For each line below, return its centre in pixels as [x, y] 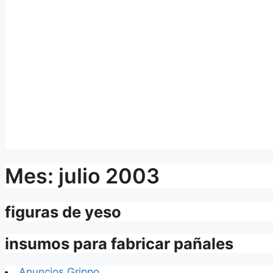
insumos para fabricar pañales [119, 243]
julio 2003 [109, 175]
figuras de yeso [63, 211]
